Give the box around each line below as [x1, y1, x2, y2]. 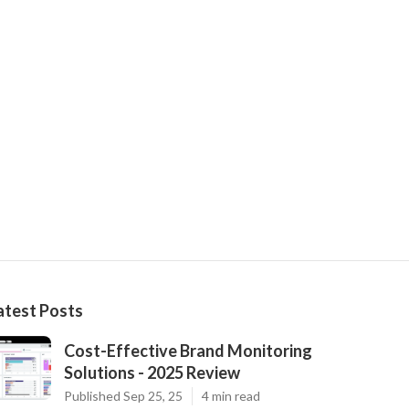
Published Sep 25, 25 [64, 388, 183, 404]
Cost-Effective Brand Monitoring [64, 341, 312, 362]
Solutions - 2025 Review [64, 362, 240, 383]
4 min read [202, 388, 260, 404]
